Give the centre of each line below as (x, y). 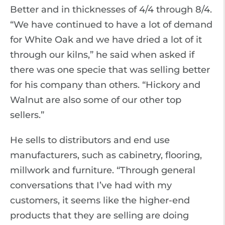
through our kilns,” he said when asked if (102, 55)
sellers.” (27, 115)
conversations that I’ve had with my (91, 185)
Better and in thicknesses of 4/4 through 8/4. (111, 10)
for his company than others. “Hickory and (105, 85)
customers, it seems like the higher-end (100, 200)
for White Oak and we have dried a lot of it (106, 40)
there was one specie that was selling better (110, 70)
